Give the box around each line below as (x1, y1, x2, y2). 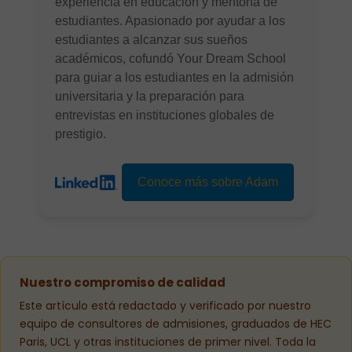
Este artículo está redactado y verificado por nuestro (20, 298, 311, 314)
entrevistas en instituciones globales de (55, 108, 274, 123)
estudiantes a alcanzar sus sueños (55, 33, 247, 47)
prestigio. (55, 127, 106, 141)
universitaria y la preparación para (55, 90, 244, 104)
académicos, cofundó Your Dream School (55, 52, 286, 66)
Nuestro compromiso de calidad (20, 274, 225, 291)
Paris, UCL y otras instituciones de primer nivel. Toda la (20, 334, 316, 350)
